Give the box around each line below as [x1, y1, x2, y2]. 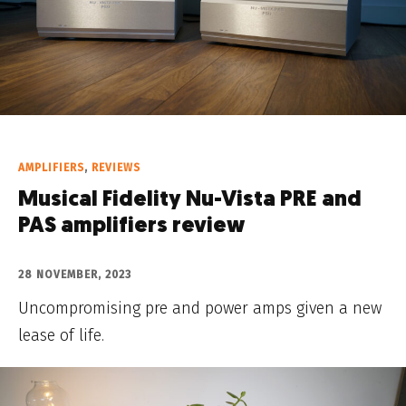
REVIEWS [92, 161, 140, 175]
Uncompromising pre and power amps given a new [18, 298, 382, 319]
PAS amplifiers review [18, 216, 245, 238]
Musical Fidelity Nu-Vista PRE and [18, 189, 362, 212]
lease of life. [18, 325, 104, 346]
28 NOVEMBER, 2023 [18, 268, 131, 282]
